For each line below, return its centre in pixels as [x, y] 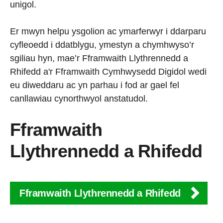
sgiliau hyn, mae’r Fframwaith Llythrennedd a [99, 58]
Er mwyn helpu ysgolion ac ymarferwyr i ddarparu [108, 32]
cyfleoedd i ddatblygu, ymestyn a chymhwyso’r [102, 45]
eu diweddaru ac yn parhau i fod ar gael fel [95, 85]
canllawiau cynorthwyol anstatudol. [79, 99]
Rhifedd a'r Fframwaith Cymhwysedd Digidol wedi [108, 72]
